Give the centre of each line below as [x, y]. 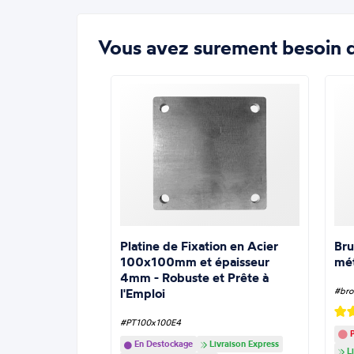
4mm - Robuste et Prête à [194, 278]
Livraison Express [243, 344]
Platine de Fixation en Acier [199, 246]
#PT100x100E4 [150, 323]
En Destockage [162, 344]
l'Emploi [142, 294]
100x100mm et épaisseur [194, 262]
